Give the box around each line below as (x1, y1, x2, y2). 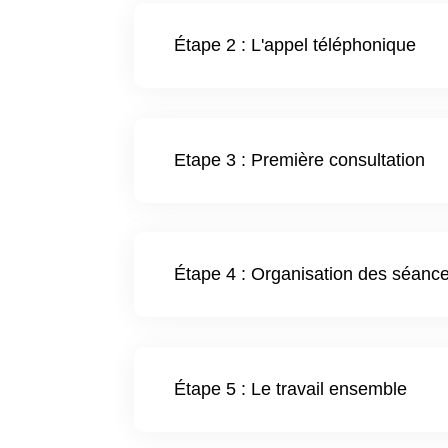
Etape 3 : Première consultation (174, 149, 426, 170)
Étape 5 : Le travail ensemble (174, 378, 408, 399)
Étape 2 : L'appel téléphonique (174, 34, 417, 55)
